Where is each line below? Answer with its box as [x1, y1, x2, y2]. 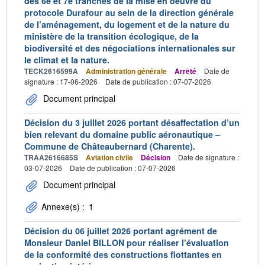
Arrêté [174, 65, 196, 76]
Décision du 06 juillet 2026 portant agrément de [24, 224, 217, 237]
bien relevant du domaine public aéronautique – [24, 128, 220, 140]
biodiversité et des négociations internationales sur [24, 41, 235, 54]
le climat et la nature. [24, 53, 109, 66]
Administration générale [86, 65, 167, 76]
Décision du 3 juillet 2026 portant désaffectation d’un [24, 116, 240, 128]
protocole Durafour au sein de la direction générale [24, 6, 234, 18]
